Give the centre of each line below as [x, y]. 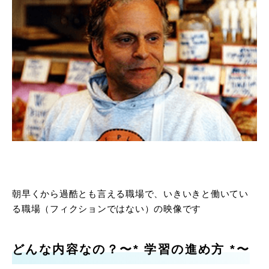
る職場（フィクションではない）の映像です [107, 209]
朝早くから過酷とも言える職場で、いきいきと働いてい [130, 194]
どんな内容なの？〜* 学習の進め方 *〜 [131, 249]
